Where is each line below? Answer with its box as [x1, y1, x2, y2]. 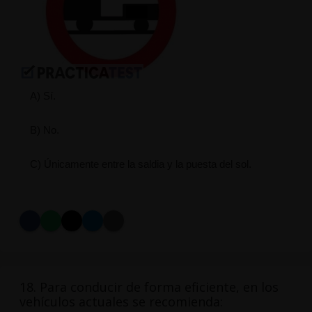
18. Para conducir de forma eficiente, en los [19, 279, 279, 296]
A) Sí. [29, 90, 56, 102]
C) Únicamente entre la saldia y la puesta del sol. [29, 158, 251, 171]
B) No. [29, 124, 59, 136]
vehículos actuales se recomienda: [19, 293, 223, 311]
